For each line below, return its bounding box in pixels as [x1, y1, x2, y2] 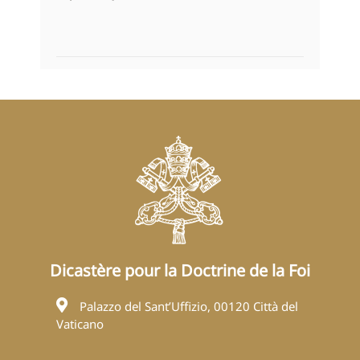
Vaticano [56, 316, 104, 333]
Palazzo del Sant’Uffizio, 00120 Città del [80, 298, 299, 315]
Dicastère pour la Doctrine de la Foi [50, 260, 310, 282]
